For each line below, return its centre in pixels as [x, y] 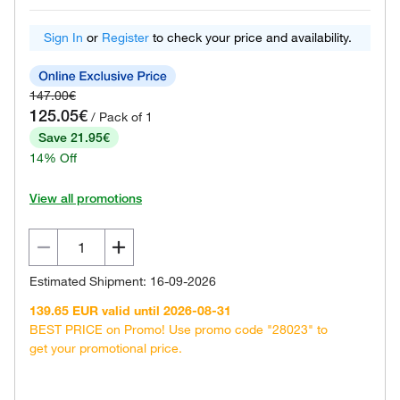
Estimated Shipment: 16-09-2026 [123, 281]
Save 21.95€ [74, 137]
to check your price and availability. [250, 37]
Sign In [63, 37]
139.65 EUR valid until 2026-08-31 [130, 311]
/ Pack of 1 [122, 117]
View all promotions [86, 198]
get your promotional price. [106, 348]
